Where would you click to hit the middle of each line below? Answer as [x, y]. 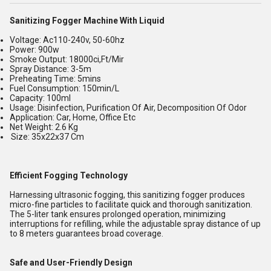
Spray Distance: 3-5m [51, 69]
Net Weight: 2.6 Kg [44, 127]
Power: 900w [34, 50]
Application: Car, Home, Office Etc [73, 117]
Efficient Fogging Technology [69, 175]
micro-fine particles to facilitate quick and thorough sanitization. [131, 204]
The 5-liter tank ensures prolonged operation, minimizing [118, 214]
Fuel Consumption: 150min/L [64, 88]
